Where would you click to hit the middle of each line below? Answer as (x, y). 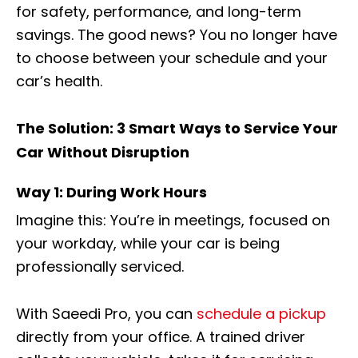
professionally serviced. (100, 266)
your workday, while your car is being (148, 243)
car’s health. (59, 81)
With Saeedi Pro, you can (106, 313)
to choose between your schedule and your (172, 58)
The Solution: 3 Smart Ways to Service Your (177, 128)
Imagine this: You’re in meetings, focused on (173, 220)
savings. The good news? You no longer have (177, 34)
